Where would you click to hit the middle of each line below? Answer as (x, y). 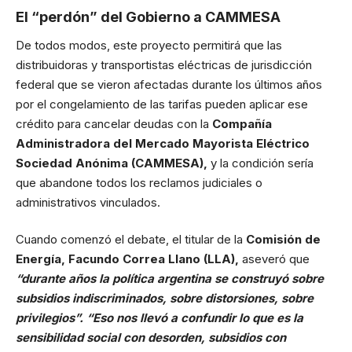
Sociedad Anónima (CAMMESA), (113, 163)
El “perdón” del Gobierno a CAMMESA (148, 17)
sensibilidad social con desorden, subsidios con (151, 337)
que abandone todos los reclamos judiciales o (139, 182)
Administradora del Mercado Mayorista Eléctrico (163, 143)
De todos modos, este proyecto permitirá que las (149, 45)
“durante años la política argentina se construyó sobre (170, 279)
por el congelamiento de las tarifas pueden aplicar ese (162, 104)
